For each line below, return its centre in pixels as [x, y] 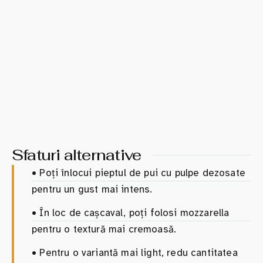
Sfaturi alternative [77, 155]
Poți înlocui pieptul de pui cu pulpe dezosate [141, 173]
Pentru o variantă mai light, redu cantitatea [137, 252]
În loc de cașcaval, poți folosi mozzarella [133, 213]
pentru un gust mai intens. [92, 189]
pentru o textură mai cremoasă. [104, 229]
